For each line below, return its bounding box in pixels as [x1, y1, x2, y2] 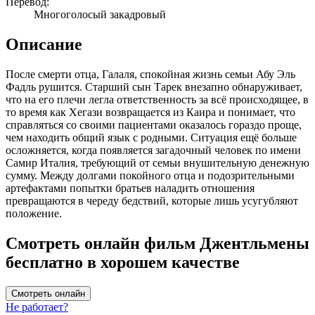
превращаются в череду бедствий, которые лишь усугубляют [6, 195, 298, 207]
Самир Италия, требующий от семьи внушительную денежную [6, 157, 309, 169]
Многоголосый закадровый [34, 8, 166, 21]
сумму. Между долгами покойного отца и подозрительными [6, 169, 295, 182]
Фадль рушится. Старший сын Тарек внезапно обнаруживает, [6, 81, 302, 94]
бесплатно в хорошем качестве [6, 253, 240, 272]
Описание [6, 35, 82, 54]
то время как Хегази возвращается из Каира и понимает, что [6, 106, 295, 119]
